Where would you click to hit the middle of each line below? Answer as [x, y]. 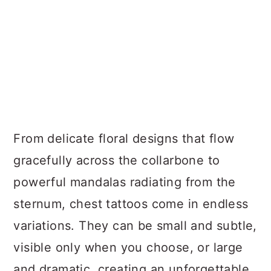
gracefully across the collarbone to [117, 161]
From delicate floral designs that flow [124, 139]
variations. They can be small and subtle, [135, 226]
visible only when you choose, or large [128, 248]
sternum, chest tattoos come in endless [131, 204]
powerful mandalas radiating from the [125, 182]
